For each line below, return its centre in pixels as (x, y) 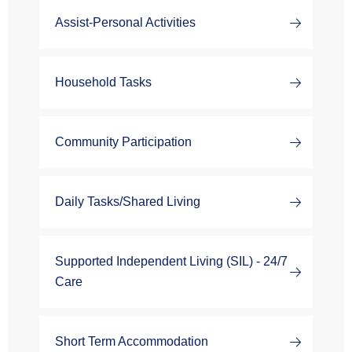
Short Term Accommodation (132, 341)
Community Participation (123, 142)
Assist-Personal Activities (125, 22)
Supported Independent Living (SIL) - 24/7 (171, 261)
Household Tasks (103, 82)
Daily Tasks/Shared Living (128, 202)
